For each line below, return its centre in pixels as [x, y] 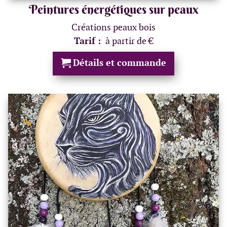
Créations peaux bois [113, 27]
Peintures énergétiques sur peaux [113, 9]
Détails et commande [120, 62]
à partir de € [129, 41]
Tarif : [88, 41]
